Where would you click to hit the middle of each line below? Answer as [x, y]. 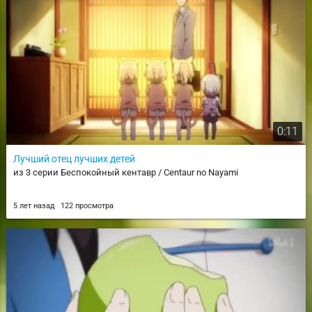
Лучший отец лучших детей [74, 158]
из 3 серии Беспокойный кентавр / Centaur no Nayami [125, 172]
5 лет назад [35, 205]
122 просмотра [87, 205]
